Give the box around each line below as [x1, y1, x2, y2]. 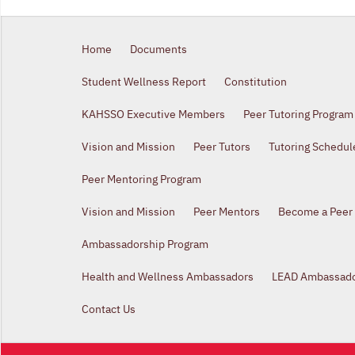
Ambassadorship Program [82, 237, 208, 252]
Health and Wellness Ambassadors [82, 269, 254, 284]
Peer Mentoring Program [82, 172, 201, 187]
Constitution [224, 74, 287, 90]
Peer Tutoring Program [243, 107, 353, 122]
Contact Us [82, 302, 136, 317]
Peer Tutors [193, 139, 250, 155]
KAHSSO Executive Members [82, 107, 225, 122]
